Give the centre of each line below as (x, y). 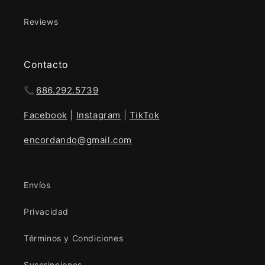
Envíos (37, 185)
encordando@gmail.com (78, 140)
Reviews (41, 21)
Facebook (46, 115)
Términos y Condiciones (74, 238)
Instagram (98, 115)
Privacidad (46, 211)
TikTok (144, 115)
